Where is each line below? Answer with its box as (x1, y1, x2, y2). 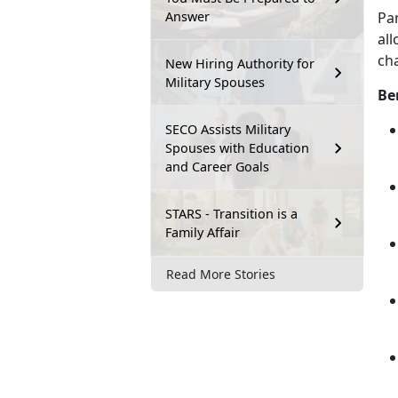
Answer (165, 8, 210, 26)
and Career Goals (165, 158, 269, 176)
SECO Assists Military (165, 121, 291, 139)
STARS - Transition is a (165, 205, 298, 223)
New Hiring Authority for (165, 55, 314, 73)
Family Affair (165, 224, 240, 242)
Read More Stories (166, 265, 275, 283)
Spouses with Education (165, 139, 309, 157)
